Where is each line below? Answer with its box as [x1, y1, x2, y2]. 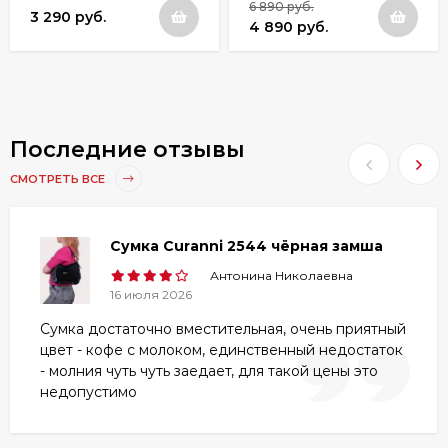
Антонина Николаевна [210, 268, 353, 284]
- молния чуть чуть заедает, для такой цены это [40, 362, 378, 381]
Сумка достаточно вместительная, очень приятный [40, 320, 406, 339]
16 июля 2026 [110, 287, 192, 303]
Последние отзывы [10, 136, 245, 164]
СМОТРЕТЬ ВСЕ [10, 171, 108, 186]
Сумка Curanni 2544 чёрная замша [110, 237, 383, 256]
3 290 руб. [30, 7, 106, 26]
